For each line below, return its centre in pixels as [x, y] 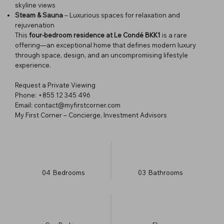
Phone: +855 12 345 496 [53, 95]
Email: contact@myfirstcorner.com [68, 105]
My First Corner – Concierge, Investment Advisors [91, 115]
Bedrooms [69, 172]
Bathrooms [166, 172]
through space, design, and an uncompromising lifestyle [101, 55]
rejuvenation [35, 25]
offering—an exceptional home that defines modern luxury [105, 45]
